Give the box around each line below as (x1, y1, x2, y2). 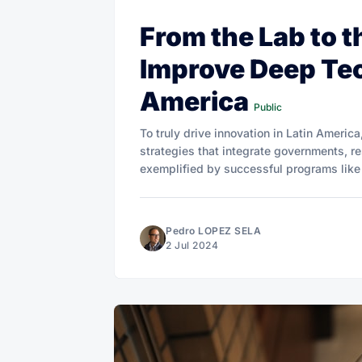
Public (254, 100, 282, 113)
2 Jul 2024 (166, 238, 218, 251)
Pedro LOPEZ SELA (166, 224, 261, 237)
